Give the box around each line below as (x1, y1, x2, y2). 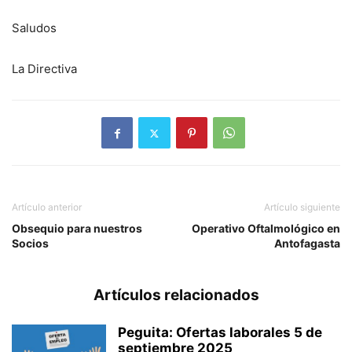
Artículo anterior (12, 201, 82, 213)
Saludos (12, 20, 57, 35)
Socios (12, 236, 49, 250)
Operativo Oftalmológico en (192, 222, 340, 235)
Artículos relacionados (93, 286, 259, 304)
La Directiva (12, 61, 77, 76)
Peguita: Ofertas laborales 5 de (118, 324, 322, 340)
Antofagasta (274, 236, 340, 250)
